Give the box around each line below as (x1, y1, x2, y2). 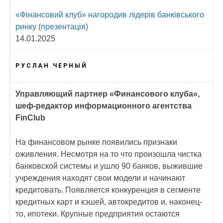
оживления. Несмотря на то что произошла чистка (15, 149, 202, 158)
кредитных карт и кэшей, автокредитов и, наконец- (15, 197, 202, 206)
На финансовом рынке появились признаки (15, 137, 177, 146)
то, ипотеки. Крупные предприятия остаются (15, 209, 180, 218)
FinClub (15, 113, 45, 122)
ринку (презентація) (15, 22, 88, 31)
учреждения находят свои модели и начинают (15, 173, 185, 182)
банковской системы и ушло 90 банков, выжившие (15, 161, 203, 170)
